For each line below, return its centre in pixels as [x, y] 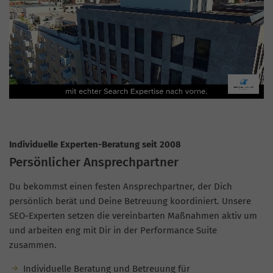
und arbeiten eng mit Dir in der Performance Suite [113, 230]
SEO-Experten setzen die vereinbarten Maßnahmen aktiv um [133, 215]
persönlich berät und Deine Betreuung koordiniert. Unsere [130, 201]
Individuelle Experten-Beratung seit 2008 [95, 145]
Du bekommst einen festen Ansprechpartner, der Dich [121, 186]
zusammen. [33, 245]
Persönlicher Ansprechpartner [94, 162]
